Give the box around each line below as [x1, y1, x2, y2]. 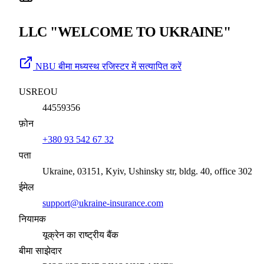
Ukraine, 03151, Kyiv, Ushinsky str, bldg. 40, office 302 [42, 166, 252, 176]
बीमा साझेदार [19, 245, 62, 256]
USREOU [19, 86, 58, 97]
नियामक [19, 213, 46, 224]
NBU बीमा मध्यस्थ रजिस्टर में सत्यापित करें [35, 61, 181, 71]
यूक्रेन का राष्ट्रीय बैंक [42, 229, 118, 240]
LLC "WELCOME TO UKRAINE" [19, 24, 231, 39]
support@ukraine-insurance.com [42, 197, 163, 208]
